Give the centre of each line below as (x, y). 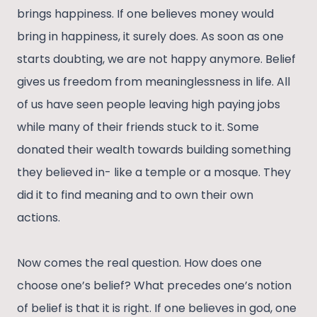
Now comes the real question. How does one (139, 263)
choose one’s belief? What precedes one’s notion (154, 286)
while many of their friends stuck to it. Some (138, 127)
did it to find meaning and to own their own (135, 195)
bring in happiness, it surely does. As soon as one (150, 37)
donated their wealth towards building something (154, 150)
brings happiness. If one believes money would (145, 14)
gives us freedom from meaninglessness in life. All (154, 82)
